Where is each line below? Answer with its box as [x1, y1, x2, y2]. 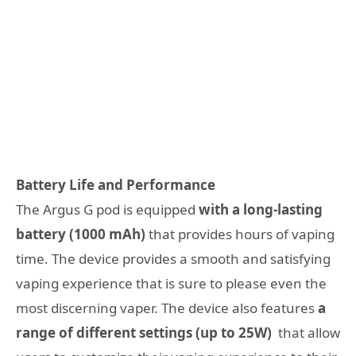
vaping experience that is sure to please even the [16, 273, 327, 292]
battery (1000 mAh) [16, 224, 145, 243]
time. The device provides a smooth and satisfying [16, 249, 331, 268]
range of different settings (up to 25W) [16, 323, 272, 342]
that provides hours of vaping [145, 224, 335, 243]
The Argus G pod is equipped [16, 199, 199, 219]
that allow [272, 323, 340, 342]
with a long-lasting [199, 199, 323, 219]
